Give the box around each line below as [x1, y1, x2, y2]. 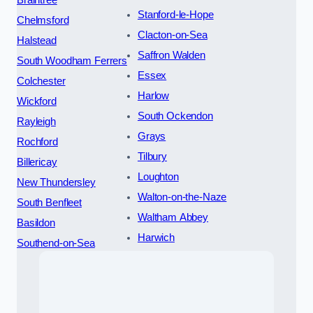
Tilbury [137, 151, 167, 163]
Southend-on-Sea [17, 238, 95, 249]
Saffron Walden [137, 50, 205, 61]
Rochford [17, 136, 58, 148]
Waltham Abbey [137, 212, 209, 224]
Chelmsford [17, 15, 69, 27]
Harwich [137, 232, 175, 244]
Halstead [17, 35, 57, 47]
